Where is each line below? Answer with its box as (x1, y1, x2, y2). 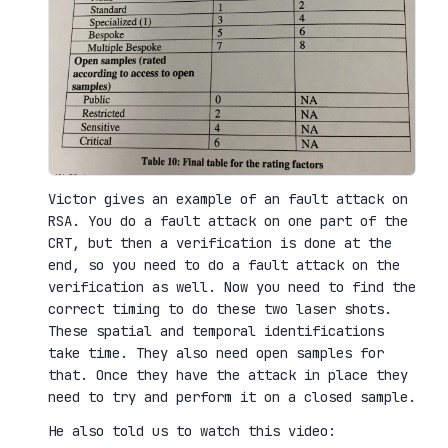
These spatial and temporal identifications (48, 321, 384, 340)
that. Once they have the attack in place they (48, 365, 408, 384)
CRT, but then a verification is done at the (48, 233, 392, 252)
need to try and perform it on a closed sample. (48, 387, 416, 406)
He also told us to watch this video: (48, 421, 336, 440)
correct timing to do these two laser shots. (48, 299, 392, 318)
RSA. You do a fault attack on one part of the (48, 211, 408, 230)
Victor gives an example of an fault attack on (48, 189, 408, 208)
